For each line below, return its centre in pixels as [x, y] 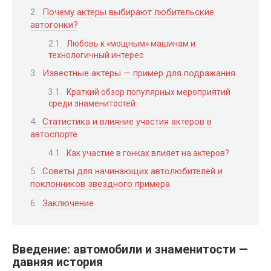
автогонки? [54, 25]
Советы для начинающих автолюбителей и [132, 171]
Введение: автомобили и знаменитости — [130, 250]
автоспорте [54, 134]
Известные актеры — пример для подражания [139, 73]
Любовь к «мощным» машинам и [131, 43]
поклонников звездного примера [100, 184]
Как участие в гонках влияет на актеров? [148, 153]
